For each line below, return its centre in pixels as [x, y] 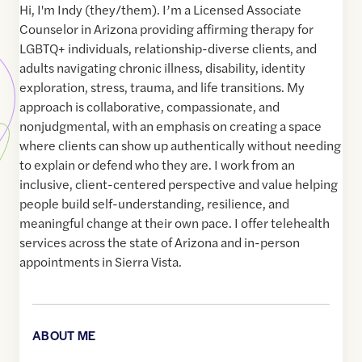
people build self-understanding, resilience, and [154, 204]
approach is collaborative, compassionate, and [149, 107]
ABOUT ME [64, 335]
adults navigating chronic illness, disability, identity [162, 68]
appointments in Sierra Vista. [101, 262]
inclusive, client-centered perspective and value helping [179, 184]
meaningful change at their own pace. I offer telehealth [175, 223]
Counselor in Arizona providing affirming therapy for [166, 29]
